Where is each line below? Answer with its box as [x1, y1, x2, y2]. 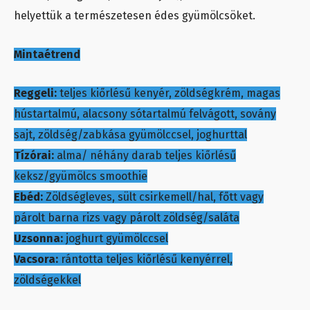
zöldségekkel [14, 273, 81, 287]
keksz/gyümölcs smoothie [14, 170, 147, 183]
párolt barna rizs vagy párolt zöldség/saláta [14, 211, 239, 225]
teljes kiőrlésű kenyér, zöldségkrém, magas [57, 86, 280, 100]
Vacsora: [14, 253, 58, 266]
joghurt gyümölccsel [66, 232, 168, 246]
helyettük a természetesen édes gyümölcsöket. [14, 9, 255, 23]
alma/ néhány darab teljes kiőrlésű [54, 149, 236, 163]
